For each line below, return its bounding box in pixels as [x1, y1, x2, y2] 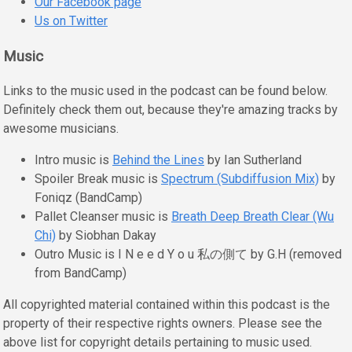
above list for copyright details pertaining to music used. [3, 335, 312, 350]
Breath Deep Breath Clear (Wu [171, 209, 334, 225]
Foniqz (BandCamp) [35, 190, 142, 206]
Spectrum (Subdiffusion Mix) [161, 171, 319, 187]
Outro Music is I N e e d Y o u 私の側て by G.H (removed [35, 247, 342, 262]
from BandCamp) [35, 266, 126, 281]
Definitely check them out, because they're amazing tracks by [3, 102, 338, 118]
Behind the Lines [112, 152, 204, 168]
